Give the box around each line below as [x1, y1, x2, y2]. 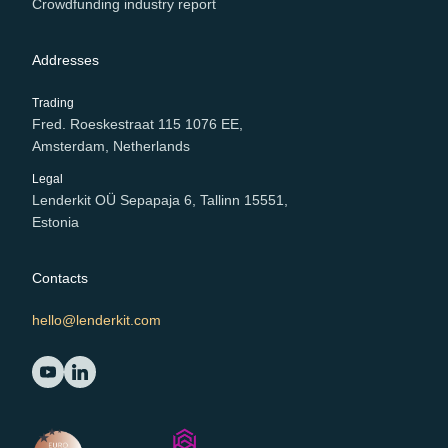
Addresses [32, 52, 99, 69]
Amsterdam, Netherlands [32, 138, 190, 155]
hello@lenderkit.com [32, 312, 161, 329]
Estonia [32, 214, 79, 231]
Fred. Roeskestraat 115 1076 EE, [32, 116, 243, 133]
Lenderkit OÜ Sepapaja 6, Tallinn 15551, [32, 192, 288, 209]
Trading [32, 96, 74, 111]
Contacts [32, 270, 88, 287]
